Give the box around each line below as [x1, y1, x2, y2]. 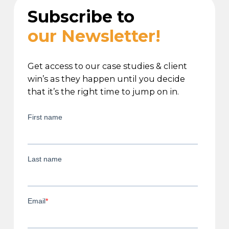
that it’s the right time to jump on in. [27, 86, 179, 97]
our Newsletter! [27, 26, 161, 47]
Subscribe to [27, 7, 134, 27]
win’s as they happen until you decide [27, 74, 185, 84]
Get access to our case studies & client [27, 61, 187, 72]
